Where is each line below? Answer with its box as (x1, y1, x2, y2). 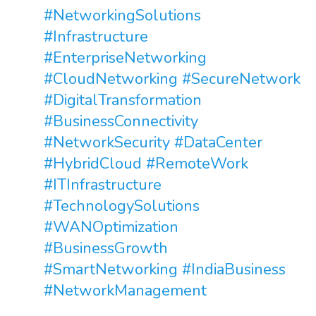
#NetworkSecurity (44, 132, 170, 153)
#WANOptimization (44, 217, 178, 238)
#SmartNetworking (44, 259, 178, 280)
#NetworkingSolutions (44, 5, 201, 26)
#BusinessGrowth (44, 238, 168, 259)
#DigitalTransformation (44, 90, 202, 111)
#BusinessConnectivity (44, 111, 198, 132)
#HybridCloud (44, 153, 142, 174)
